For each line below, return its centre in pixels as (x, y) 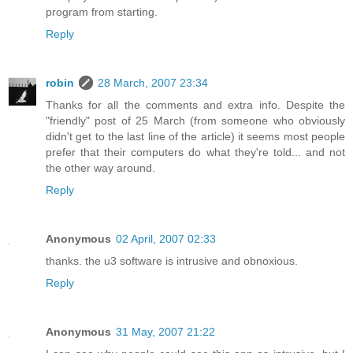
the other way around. (100, 168)
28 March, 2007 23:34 (153, 83)
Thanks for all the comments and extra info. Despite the (195, 105)
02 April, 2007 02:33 (166, 239)
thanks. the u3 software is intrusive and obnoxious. (172, 261)
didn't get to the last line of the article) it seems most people (195, 137)
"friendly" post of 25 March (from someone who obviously (195, 121)
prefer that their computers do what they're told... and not (195, 152)
